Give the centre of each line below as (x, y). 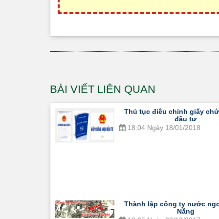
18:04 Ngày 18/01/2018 (163, 128)
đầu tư (186, 119)
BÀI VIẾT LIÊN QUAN (103, 89)
